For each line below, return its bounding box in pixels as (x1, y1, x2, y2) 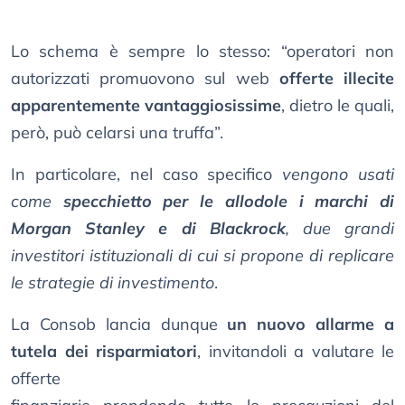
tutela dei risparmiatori (11, 341, 197, 363)
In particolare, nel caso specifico (11, 164, 283, 185)
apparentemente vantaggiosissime (11, 95, 281, 117)
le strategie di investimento (11, 272, 214, 294)
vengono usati (282, 164, 395, 185)
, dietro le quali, (281, 95, 394, 117)
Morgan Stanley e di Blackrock (11, 218, 286, 240)
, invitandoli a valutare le (197, 341, 394, 363)
